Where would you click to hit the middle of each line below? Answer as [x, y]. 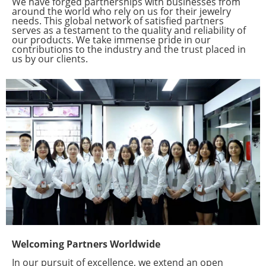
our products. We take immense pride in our [111, 39]
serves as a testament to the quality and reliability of [129, 30]
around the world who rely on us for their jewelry [121, 11]
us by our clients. [50, 58]
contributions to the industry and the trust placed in [129, 49]
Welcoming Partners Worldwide [86, 244]
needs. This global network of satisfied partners [118, 20]
